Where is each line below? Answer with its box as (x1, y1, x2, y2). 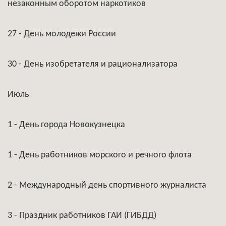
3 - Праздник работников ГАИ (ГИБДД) (8, 211, 156, 220)
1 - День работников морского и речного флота (8, 150, 192, 160)
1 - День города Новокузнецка (8, 120, 125, 130)
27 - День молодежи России (8, 29, 116, 39)
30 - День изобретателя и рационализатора (8, 60, 178, 69)
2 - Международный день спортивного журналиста (8, 181, 206, 190)
